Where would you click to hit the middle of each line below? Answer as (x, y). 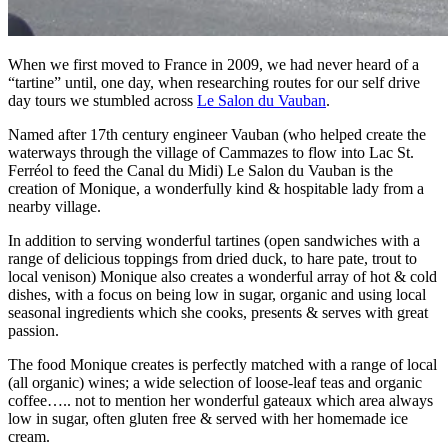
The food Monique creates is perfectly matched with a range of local (222, 364)
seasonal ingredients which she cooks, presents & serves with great (218, 312)
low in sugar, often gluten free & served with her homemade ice (208, 418)
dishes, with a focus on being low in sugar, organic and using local (217, 294)
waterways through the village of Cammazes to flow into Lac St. (211, 152)
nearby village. (54, 206)
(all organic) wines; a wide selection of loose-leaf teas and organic (215, 382)
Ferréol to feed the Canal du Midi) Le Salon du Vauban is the (200, 170)
